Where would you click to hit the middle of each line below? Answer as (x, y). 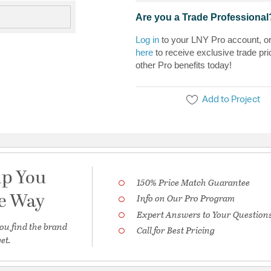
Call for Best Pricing (176, 230)
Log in (147, 40)
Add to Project (231, 100)
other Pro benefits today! (184, 65)
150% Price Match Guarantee (194, 182)
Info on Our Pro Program (186, 198)
